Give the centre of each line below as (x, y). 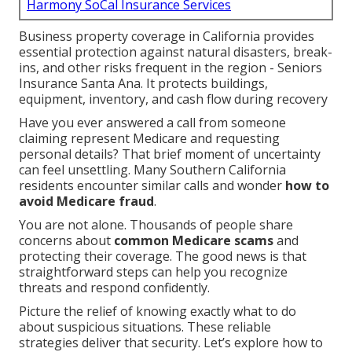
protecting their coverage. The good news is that (163, 257)
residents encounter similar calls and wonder (152, 186)
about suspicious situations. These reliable (145, 327)
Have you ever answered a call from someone (152, 123)
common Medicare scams (194, 241)
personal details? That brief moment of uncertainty (170, 154)
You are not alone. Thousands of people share (156, 225)
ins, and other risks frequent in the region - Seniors (170, 68)
